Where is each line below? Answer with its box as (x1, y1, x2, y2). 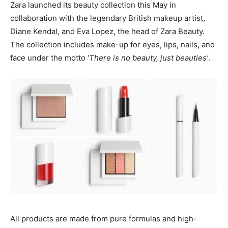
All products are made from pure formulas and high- (10, 213, 197, 223)
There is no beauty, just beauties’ (89, 52, 208, 63)
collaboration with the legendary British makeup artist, (10, 13, 205, 23)
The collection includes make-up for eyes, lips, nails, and (10, 39, 215, 49)
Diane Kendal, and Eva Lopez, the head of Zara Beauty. (10, 26, 205, 36)
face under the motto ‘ (10, 52, 89, 63)
